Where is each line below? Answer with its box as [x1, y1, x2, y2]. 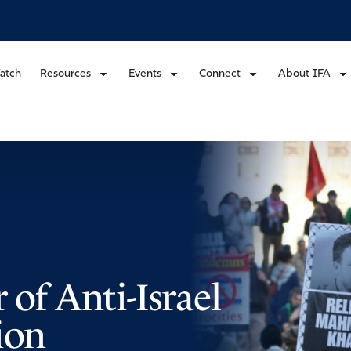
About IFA [278, 67, 331, 80]
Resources [40, 67, 91, 80]
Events [128, 67, 161, 80]
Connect [199, 67, 241, 80]
